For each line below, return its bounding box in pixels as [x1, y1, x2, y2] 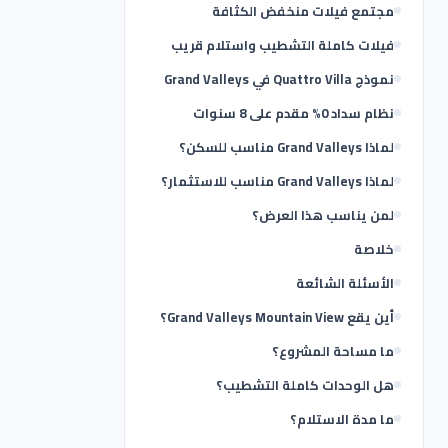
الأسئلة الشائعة [296, 271, 394, 295]
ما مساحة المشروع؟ [272, 339, 394, 363]
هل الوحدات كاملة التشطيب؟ [216, 373, 394, 397]
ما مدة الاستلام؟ [290, 407, 394, 431]
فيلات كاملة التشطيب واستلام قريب [171, 33, 394, 57]
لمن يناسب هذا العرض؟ [252, 203, 394, 227]
